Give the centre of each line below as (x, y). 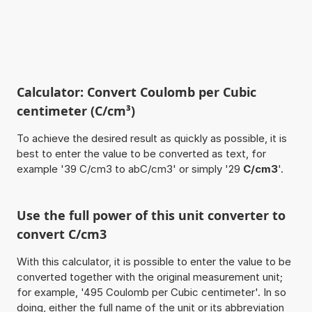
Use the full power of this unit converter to (151, 215)
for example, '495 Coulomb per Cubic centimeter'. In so (151, 292)
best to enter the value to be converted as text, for (141, 153)
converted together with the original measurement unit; (149, 276)
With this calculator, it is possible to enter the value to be (154, 261)
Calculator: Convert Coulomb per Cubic (136, 92)
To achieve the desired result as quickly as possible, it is (151, 138)
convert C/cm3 (61, 234)
